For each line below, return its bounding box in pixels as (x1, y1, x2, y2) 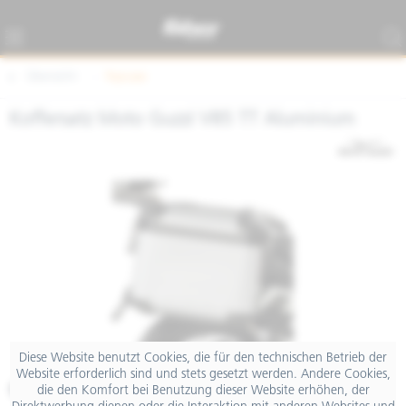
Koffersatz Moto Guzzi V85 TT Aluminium (9, 111, 355, 130)
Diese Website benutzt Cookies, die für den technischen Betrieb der (19, 351, 387, 365)
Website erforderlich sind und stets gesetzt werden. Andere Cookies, (15, 367, 391, 382)
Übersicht (26, 71, 77, 84)
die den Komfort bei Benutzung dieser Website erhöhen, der (36, 383, 370, 398)
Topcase (105, 71, 147, 84)
